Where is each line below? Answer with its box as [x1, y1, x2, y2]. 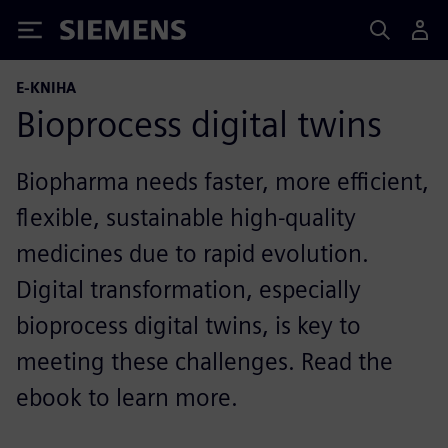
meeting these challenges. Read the [16, 347, 393, 376]
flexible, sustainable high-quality [16, 203, 356, 232]
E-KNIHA [16, 79, 76, 96]
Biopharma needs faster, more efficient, [16, 167, 429, 196]
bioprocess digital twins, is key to [16, 311, 361, 340]
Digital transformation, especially [16, 275, 361, 304]
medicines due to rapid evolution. [16, 239, 369, 268]
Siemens [60, 23, 126, 44]
